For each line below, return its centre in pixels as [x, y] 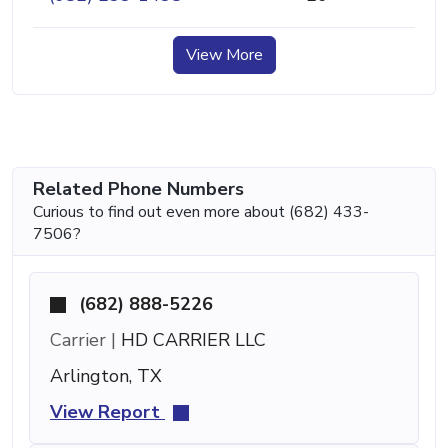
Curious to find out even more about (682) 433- [201, 211]
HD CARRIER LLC [191, 339]
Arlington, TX [106, 375]
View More [224, 54]
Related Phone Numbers [138, 188]
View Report [107, 411]
